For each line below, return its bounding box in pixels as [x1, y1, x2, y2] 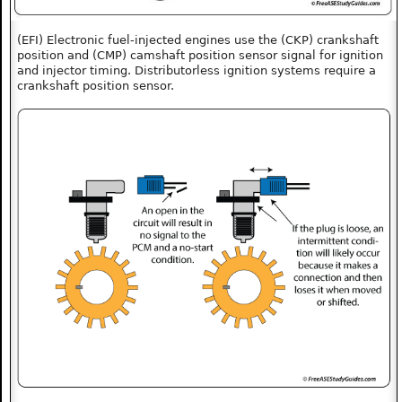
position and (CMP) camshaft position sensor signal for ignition [17, 48, 384, 62]
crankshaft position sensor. [17, 78, 175, 92]
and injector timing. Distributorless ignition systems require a [17, 63, 377, 77]
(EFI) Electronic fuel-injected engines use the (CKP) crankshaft [17, 32, 380, 47]
